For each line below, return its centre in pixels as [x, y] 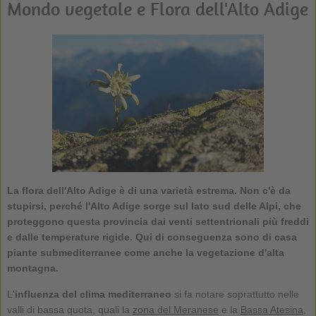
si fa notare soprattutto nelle [235, 294]
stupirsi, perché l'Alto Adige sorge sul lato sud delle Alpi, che [154, 206]
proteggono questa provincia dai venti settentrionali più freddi [158, 221]
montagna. [32, 268]
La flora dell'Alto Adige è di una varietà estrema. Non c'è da [148, 190]
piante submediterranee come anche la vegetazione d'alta [145, 252]
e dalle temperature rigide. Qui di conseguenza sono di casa [152, 237]
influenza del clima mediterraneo [93, 294]
